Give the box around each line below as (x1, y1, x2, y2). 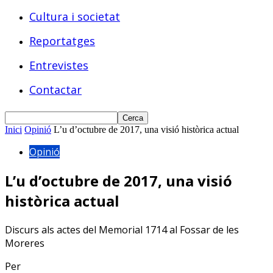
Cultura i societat (29, 9, 120, 24)
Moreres (5, 236, 44, 250)
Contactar (29, 82, 82, 97)
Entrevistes (29, 58, 88, 73)
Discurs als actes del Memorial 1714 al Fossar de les (5, 222, 239, 236)
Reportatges (29, 34, 95, 48)
